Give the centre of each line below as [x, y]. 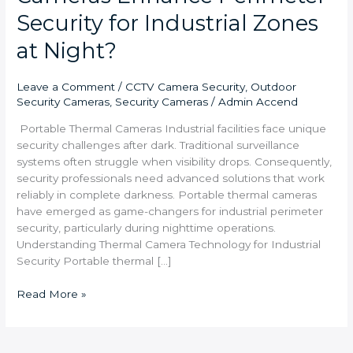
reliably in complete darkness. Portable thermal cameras [167, 195]
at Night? [67, 51]
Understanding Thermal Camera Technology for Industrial [169, 245]
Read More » [52, 294]
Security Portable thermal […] [95, 261]
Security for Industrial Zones [168, 24]
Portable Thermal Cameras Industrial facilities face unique [172, 129]
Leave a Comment [66, 87]
